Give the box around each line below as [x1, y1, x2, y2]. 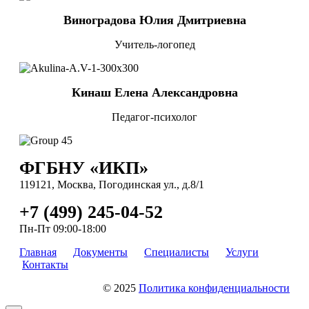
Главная [19, 246, 57, 258]
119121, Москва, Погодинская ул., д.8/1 [19, 178, 204, 190]
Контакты [22, 258, 68, 270]
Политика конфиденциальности [139, 281, 290, 294]
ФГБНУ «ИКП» [19, 157, 148, 178]
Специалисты [144, 246, 209, 258]
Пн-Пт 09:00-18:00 [19, 222, 106, 235]
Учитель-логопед [114, 38, 195, 50]
